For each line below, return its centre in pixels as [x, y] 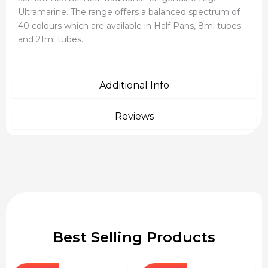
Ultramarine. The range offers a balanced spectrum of [129, 12]
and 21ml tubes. [51, 39]
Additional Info [134, 86]
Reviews [134, 117]
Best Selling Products [134, 237]
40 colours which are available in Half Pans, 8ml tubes [130, 25]
